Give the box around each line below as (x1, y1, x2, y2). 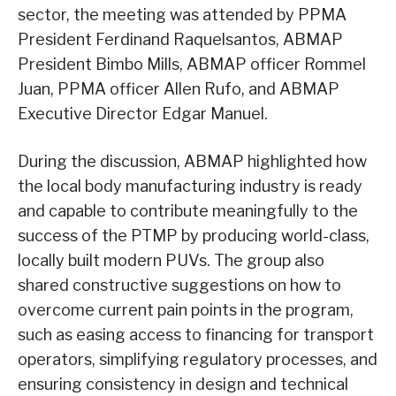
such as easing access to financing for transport (18, 324, 374, 344)
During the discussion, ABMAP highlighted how (18, 151, 367, 171)
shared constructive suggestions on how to (18, 275, 341, 294)
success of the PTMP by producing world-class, (18, 225, 369, 245)
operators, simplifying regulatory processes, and (18, 349, 377, 369)
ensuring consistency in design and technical (18, 374, 348, 393)
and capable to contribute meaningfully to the (18, 201, 358, 220)
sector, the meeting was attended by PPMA (18, 4, 346, 24)
